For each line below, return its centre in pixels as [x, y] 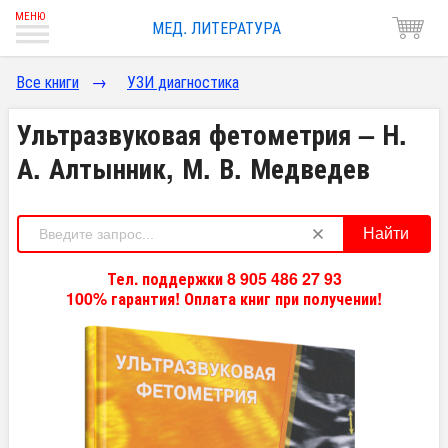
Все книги [47, 81]
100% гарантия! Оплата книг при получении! [224, 298]
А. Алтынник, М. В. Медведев [193, 167]
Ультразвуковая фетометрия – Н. [212, 133]
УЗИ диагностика [183, 81]
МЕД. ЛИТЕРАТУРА [216, 27]
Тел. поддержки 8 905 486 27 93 [224, 278]
